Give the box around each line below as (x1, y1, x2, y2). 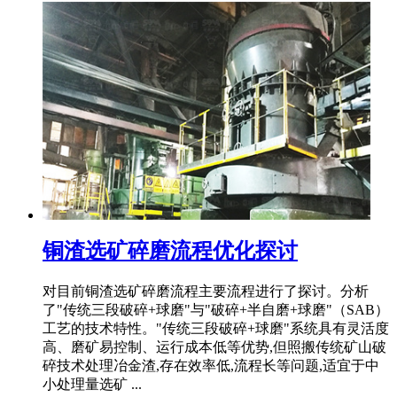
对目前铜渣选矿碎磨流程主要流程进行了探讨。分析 (43, 284, 369, 300)
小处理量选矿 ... (43, 377, 142, 393)
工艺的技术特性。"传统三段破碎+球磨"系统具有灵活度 (43, 321, 389, 337)
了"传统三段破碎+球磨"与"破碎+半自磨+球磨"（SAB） (43, 302, 389, 318)
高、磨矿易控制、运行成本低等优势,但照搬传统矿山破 (43, 339, 386, 355)
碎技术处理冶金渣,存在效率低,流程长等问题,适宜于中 (43, 358, 379, 374)
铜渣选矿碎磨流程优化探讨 (43, 239, 298, 263)
